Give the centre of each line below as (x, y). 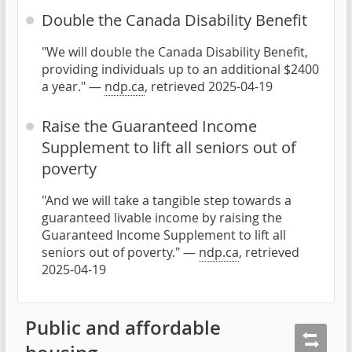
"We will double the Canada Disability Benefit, (175, 51)
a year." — (73, 86)
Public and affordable (123, 327)
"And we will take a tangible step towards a (167, 200)
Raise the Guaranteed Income (149, 126)
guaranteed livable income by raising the (162, 217)
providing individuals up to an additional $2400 (180, 69)
